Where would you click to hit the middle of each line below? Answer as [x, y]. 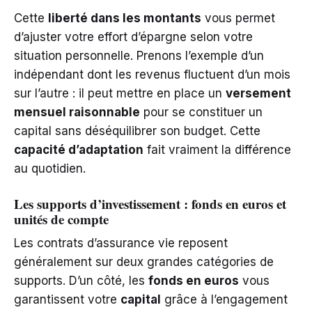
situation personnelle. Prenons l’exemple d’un [139, 56]
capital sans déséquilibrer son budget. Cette [137, 131]
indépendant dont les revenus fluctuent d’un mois [152, 75]
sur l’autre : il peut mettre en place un [120, 93]
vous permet [238, 18]
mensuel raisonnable [77, 112]
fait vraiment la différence [217, 150]
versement [258, 93]
